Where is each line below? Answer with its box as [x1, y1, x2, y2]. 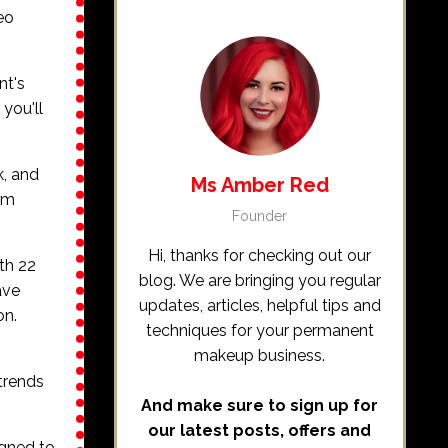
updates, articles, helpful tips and [138, 295, 381, 315]
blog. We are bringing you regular [138, 270, 381, 290]
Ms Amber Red [190, 172, 329, 197]
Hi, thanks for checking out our [148, 245, 372, 265]
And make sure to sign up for [141, 395, 379, 415]
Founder [232, 207, 288, 224]
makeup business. [194, 345, 326, 365]
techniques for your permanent [145, 320, 374, 340]
